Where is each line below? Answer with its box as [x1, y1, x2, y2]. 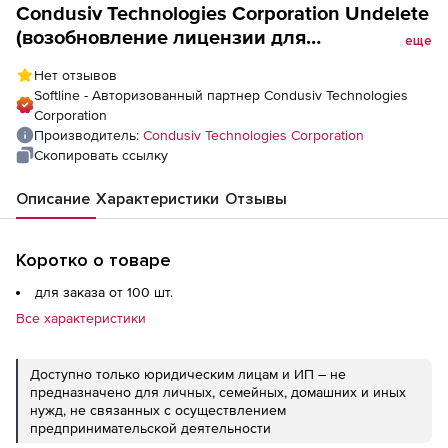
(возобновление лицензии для [16, 26, 306, 48]
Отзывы [225, 189, 287, 209]
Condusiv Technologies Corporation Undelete [16, 2, 429, 24]
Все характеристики [16, 310, 146, 326]
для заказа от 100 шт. [35, 284, 173, 300]
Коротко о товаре [16, 249, 171, 271]
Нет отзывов [34, 67, 117, 83]
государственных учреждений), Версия [16, 50, 389, 72]
